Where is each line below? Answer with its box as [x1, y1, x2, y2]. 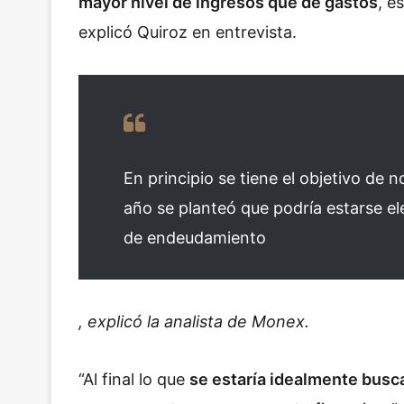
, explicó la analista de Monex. [78, 312, 309, 332]
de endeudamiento [124, 227, 266, 247]
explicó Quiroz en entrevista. [78, 23, 301, 42]
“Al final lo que [78, 369, 189, 389]
